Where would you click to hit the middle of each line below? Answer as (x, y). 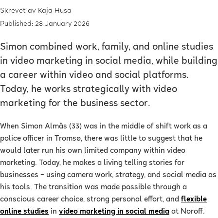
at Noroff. (187, 212)
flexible (194, 200)
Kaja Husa (55, 11)
